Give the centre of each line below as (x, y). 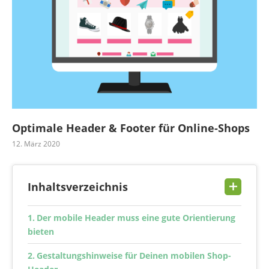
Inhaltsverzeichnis (78, 187)
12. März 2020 (36, 144)
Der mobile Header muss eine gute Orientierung (136, 218)
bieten (41, 232)
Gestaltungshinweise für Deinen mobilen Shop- (134, 256)
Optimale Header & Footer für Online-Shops (131, 128)
